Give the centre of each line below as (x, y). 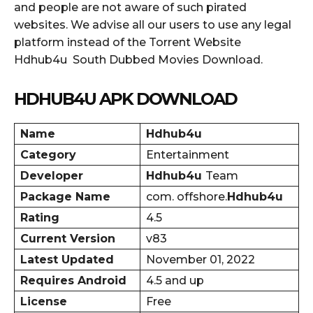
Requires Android (73, 280)
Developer (52, 175)
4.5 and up (175, 280)
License (44, 301)
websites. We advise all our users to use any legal (153, 24)
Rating (40, 217)
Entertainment (188, 154)
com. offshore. (187, 196)
